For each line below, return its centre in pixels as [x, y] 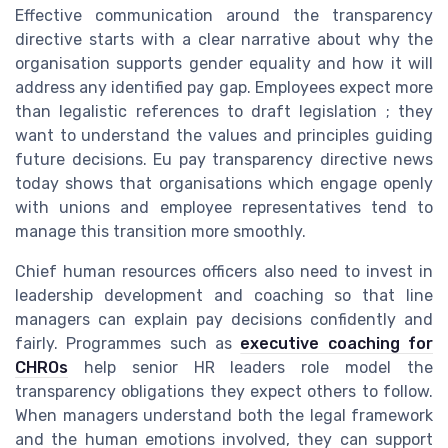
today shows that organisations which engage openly [224, 184]
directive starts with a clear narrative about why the [224, 40]
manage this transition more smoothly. [160, 232]
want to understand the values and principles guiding [224, 136]
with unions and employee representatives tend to [224, 208]
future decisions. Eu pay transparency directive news [224, 160]
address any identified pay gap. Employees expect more [224, 88]
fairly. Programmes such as [128, 344]
